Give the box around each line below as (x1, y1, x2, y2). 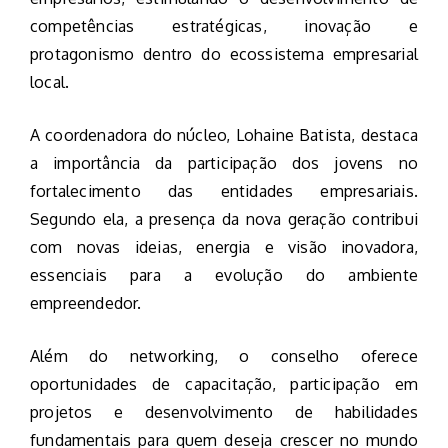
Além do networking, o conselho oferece (30, 346, 418, 367)
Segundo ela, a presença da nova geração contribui (30, 209, 418, 230)
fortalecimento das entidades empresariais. (30, 181, 418, 202)
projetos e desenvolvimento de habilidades (30, 402, 418, 423)
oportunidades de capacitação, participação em (30, 374, 418, 395)
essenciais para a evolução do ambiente (30, 265, 418, 286)
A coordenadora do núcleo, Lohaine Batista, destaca (30, 125, 418, 146)
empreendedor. (30, 293, 142, 314)
